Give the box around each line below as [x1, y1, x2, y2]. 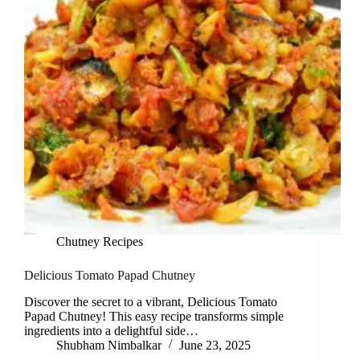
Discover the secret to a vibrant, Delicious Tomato [24, 295, 277, 309]
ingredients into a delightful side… [24, 324, 198, 338]
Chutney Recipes [56, 235, 143, 249]
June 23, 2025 [179, 338, 251, 353]
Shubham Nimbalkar [56, 338, 162, 353]
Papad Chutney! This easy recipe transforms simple [24, 309, 284, 324]
